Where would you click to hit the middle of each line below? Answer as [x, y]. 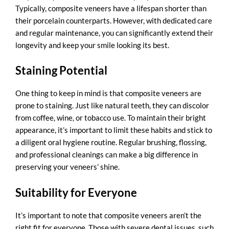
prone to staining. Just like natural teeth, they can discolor [112, 106]
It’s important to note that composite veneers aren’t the [108, 215]
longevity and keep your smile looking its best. [92, 45]
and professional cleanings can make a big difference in [107, 155]
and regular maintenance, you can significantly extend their [114, 33]
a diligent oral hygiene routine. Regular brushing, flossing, [111, 142]
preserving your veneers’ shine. [67, 167]
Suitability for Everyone [76, 192]
